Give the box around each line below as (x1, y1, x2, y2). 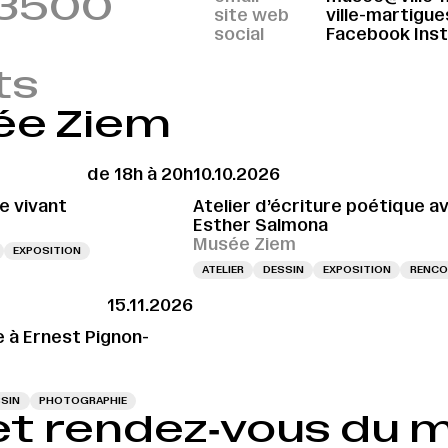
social (213, 24, 264, 45)
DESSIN (262, 263, 304, 277)
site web (213, 5, 289, 26)
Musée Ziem (192, 233, 296, 254)
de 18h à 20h (86, 164, 193, 185)
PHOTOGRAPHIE (38, 394, 127, 408)
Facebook (325, 24, 410, 45)
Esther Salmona (192, 214, 328, 235)
